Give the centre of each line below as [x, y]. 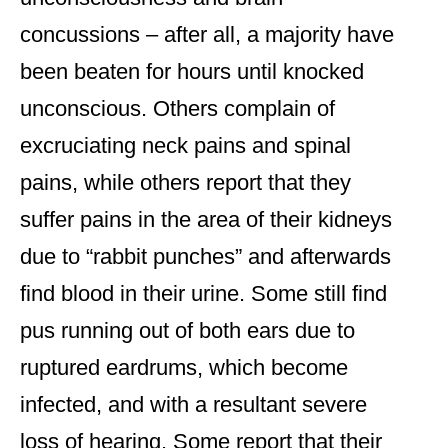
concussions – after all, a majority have [207, 35]
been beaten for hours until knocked [192, 72]
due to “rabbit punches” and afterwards [205, 257]
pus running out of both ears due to [187, 331]
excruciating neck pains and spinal [185, 146]
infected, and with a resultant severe [193, 405]
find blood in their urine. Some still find [203, 294]
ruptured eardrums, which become [184, 368]
